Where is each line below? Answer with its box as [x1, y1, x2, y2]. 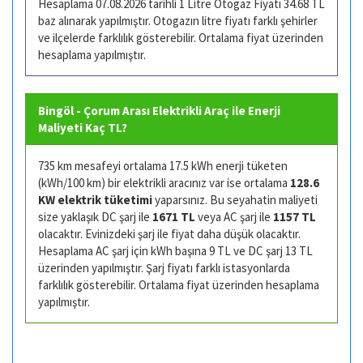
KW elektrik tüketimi [38, 192, 152, 207]
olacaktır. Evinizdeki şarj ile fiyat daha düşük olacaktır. [38, 226, 301, 241]
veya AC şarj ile [195, 209, 273, 224]
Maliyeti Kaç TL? [38, 120, 127, 135]
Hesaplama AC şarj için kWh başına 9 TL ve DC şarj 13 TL [38, 243, 313, 258]
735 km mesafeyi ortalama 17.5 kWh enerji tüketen [38, 158, 288, 173]
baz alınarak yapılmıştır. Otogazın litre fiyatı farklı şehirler [38, 13, 318, 28]
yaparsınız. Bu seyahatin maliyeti [152, 192, 318, 207]
